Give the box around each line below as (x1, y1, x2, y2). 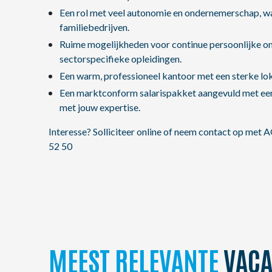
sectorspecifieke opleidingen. (59, 53, 182, 64)
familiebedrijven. (59, 21, 129, 33)
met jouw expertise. (59, 101, 140, 113)
